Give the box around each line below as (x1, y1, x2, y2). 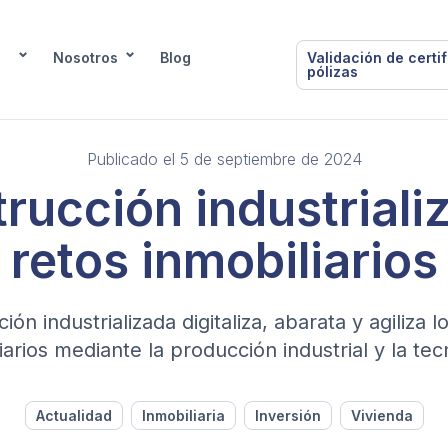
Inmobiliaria (141, 407, 225, 425)
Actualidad (35, 407, 112, 425)
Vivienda (350, 407, 413, 425)
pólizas (307, 63, 359, 80)
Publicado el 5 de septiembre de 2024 (86, 149, 362, 170)
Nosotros (53, 49, 119, 66)
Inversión (254, 407, 321, 425)
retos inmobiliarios (10, 230, 438, 290)
